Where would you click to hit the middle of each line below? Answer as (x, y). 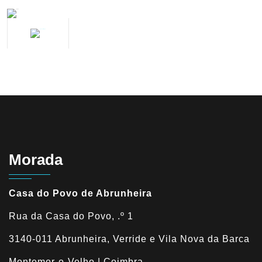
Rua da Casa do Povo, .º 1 (71, 216)
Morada (36, 160)
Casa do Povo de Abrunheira (80, 193)
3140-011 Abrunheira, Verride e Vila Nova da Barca (129, 239)
